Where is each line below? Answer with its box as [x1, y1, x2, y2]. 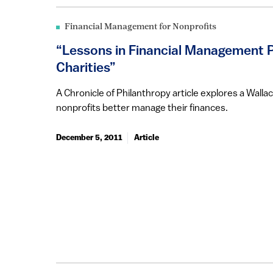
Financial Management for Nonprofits [65, 22, 216, 32]
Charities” [56, 61, 116, 76]
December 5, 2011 [56, 133, 122, 142]
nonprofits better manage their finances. [56, 103, 228, 113]
